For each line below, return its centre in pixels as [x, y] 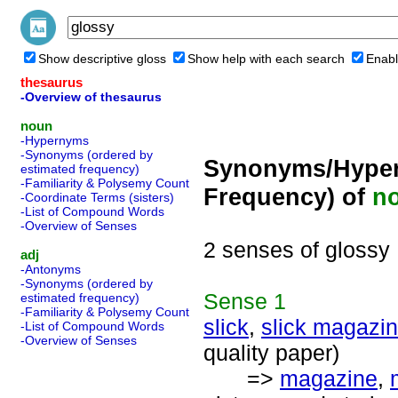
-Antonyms [51, 269]
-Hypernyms [55, 140]
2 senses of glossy [297, 250]
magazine [329, 378]
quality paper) [271, 353]
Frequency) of [288, 197]
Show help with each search [266, 59]
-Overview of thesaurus [91, 97]
